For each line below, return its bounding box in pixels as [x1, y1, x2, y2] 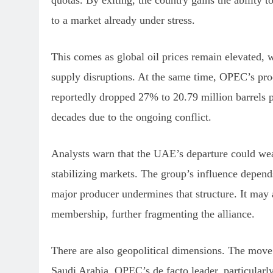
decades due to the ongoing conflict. [51, 111, 211, 123]
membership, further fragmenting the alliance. [51, 208, 255, 220]
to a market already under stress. [51, 14, 195, 26]
